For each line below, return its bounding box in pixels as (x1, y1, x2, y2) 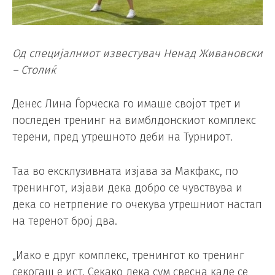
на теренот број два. (12, 214, 117, 228)
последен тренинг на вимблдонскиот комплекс (12, 114, 256, 128)
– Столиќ (12, 63, 56, 77)
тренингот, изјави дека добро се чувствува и (12, 181, 242, 195)
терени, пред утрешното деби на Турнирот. (12, 130, 233, 144)
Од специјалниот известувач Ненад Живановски (12, 46, 263, 60)
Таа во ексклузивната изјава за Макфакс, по (12, 165, 238, 179)
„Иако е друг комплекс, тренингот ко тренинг (12, 249, 244, 262)
